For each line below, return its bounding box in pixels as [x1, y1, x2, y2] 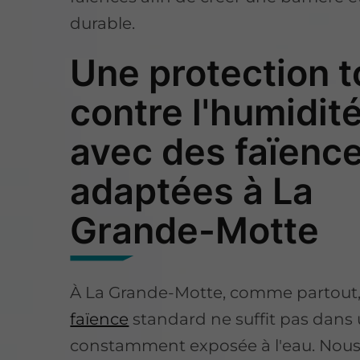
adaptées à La [70, 168, 314, 213]
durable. [70, 13, 136, 33]
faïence [70, 309, 129, 329]
